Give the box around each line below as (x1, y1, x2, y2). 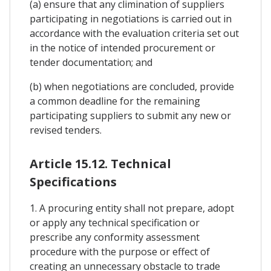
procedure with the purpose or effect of (30, 244, 210, 258)
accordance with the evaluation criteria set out (30, 26, 239, 40)
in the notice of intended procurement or (30, 41, 215, 54)
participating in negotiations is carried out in (30, 11, 232, 25)
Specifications (30, 173, 117, 190)
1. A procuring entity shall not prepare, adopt (30, 201, 234, 215)
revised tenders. (30, 123, 102, 137)
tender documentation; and (30, 55, 152, 69)
